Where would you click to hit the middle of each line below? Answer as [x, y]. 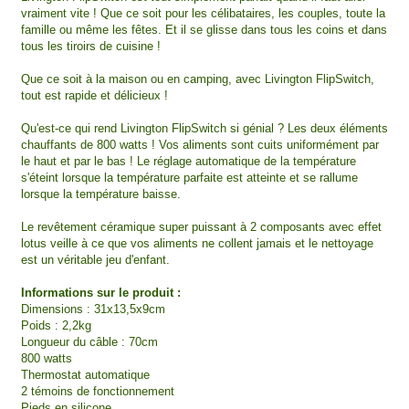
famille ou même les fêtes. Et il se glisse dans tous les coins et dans [204, 29]
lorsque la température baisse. [101, 194]
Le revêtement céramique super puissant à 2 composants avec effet [201, 226]
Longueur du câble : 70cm [89, 341]
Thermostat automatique [85, 374]
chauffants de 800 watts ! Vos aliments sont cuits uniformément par [200, 144]
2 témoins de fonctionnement [98, 391]
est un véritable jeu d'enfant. [95, 259]
